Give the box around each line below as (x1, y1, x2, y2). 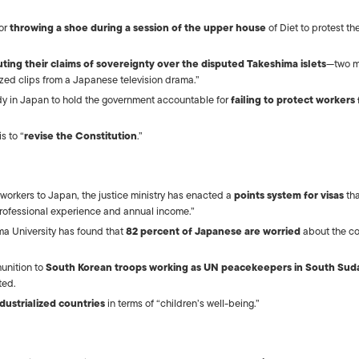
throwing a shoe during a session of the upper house (10, 19, 266, 36)
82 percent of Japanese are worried (126, 223, 301, 240)
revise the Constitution (24, 127, 137, 144)
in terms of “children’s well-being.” (105, 295, 260, 312)
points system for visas (234, 187, 344, 204)
